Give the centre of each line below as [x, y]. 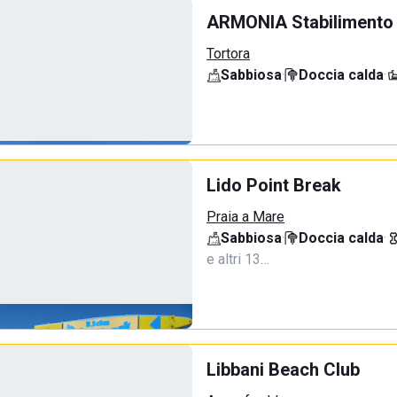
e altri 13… [238, 259]
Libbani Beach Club [283, 370]
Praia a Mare [245, 217]
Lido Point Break [274, 185]
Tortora [228, 54]
